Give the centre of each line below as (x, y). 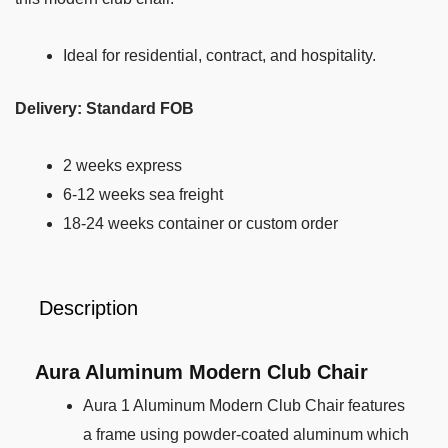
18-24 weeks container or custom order (200, 224)
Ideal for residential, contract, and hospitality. (221, 56)
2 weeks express (122, 166)
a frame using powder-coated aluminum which (246, 435)
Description (88, 308)
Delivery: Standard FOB (106, 109)
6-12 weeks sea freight (143, 195)
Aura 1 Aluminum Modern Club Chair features (244, 406)
